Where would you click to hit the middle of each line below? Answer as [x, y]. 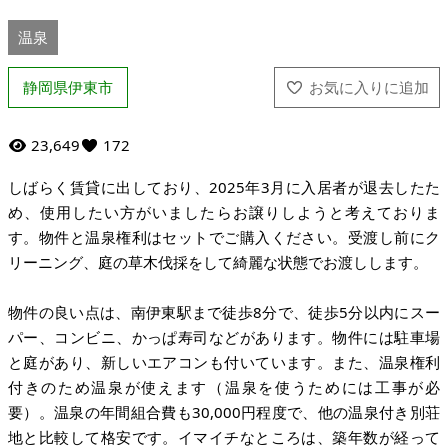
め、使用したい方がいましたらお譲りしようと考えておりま [224, 212]
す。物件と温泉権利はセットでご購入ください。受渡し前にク [224, 237]
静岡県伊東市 [68, 87]
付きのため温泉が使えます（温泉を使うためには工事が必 [224, 387]
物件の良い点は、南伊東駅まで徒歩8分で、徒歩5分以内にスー [224, 312]
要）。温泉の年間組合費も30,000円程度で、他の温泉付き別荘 [224, 412]
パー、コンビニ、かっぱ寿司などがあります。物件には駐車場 [224, 337]
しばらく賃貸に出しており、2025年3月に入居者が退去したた [224, 187]
